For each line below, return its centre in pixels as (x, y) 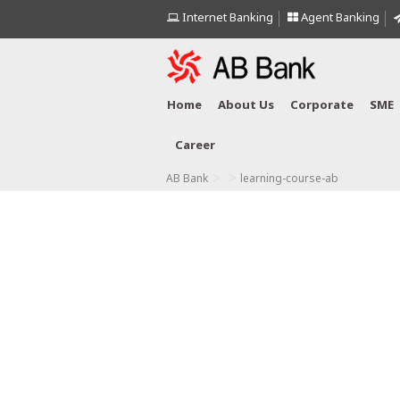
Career (195, 146)
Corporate (322, 106)
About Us (246, 106)
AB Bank (187, 179)
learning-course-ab (289, 179)
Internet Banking (226, 18)
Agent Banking (339, 18)
